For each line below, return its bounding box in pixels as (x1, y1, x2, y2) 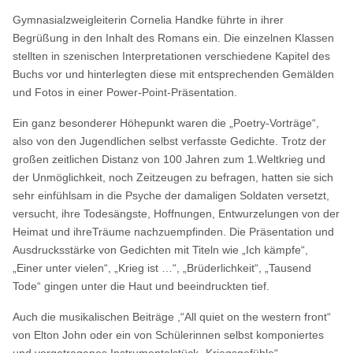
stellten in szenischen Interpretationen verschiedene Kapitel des (13, 49, 331, 62)
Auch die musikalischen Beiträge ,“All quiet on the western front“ (13, 310, 332, 323)
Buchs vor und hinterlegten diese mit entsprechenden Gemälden (13, 67, 335, 80)
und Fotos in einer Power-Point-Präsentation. (13, 85, 238, 98)
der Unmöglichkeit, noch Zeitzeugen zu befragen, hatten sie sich (13, 170, 334, 184)
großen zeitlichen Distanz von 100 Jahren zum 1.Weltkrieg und (13, 152, 326, 165)
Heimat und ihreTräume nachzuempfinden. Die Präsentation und (13, 225, 335, 238)
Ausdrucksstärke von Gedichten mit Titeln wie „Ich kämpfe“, (13, 243, 309, 256)
